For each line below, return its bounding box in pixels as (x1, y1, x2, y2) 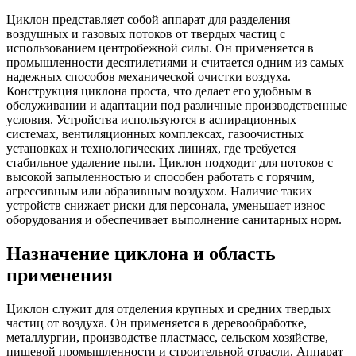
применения (6, 265, 113, 286)
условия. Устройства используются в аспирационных (6, 113, 296, 127)
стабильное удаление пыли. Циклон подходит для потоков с (6, 156, 333, 170)
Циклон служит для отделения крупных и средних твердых (6, 302, 331, 316)
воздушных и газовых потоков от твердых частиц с (6, 27, 285, 41)
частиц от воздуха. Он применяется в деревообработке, (6, 316, 307, 331)
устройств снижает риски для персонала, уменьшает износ (6, 199, 325, 213)
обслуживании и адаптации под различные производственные (6, 99, 347, 113)
